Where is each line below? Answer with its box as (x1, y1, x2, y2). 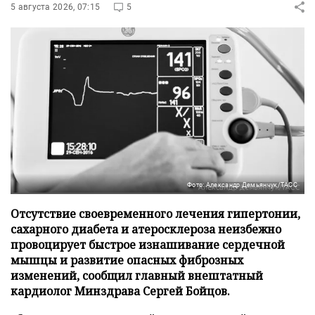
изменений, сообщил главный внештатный (11, 267, 263, 283)
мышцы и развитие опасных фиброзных (11, 252, 243, 268)
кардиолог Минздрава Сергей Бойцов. (11, 283, 230, 299)
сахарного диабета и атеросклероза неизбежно (11, 221, 281, 237)
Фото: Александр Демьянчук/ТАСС (187, 181, 297, 188)
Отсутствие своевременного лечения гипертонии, (11, 205, 300, 221)
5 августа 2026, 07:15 (11, 1, 101, 12)
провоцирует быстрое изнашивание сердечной (11, 236, 285, 252)
